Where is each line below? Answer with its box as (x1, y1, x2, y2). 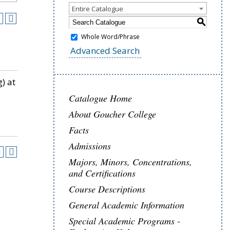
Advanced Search (70, 45, 140, 56)
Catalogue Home (69, 92, 132, 104)
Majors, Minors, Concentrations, (69, 156, 192, 168)
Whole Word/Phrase (81, 32, 140, 42)
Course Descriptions (69, 183, 145, 195)
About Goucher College (69, 108, 156, 120)
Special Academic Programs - (69, 215, 180, 227)
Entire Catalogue (72, 4, 123, 13)
